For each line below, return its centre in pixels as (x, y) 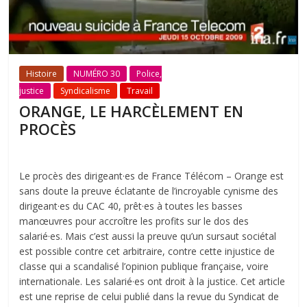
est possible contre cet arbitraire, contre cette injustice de (147, 251)
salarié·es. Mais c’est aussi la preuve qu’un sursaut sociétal (148, 236)
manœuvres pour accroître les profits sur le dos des (134, 221)
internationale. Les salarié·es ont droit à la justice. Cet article (152, 282)
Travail (140, 91)
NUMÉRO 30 (97, 74)
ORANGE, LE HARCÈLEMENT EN (132, 111)
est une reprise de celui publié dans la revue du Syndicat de (149, 297)
